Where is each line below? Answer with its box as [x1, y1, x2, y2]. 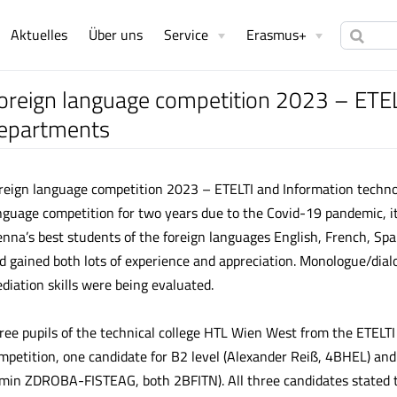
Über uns [89, 24, 144, 46]
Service [164, 24, 209, 46]
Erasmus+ [245, 24, 307, 46]
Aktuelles [11, 24, 68, 46]
